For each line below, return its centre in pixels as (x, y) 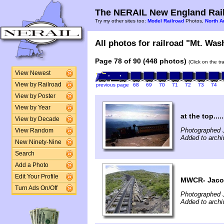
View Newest (32, 73)
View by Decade (37, 119)
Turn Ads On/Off (36, 188)
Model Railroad (166, 21)
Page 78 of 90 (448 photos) (141, 61)
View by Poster (35, 96)
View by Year (32, 107)
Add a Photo (31, 165)
